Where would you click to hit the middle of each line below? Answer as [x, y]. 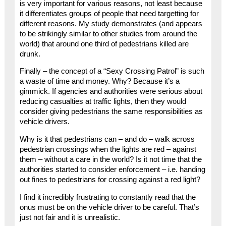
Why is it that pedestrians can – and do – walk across [107, 139]
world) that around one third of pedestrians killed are [104, 44]
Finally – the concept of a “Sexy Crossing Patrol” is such [112, 71]
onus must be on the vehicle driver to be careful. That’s [109, 207]
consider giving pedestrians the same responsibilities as [111, 112]
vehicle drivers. [44, 122]
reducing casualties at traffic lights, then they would [103, 102]
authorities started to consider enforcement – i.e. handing [112, 169]
